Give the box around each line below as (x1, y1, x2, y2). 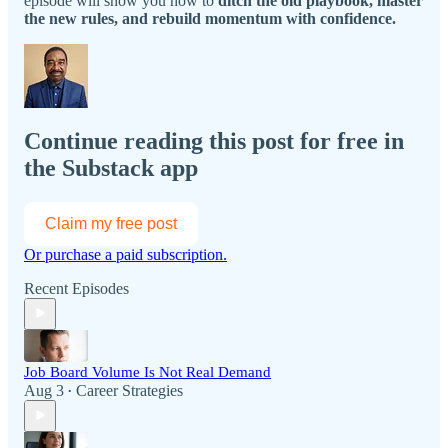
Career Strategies (76, 381, 183, 399)
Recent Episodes (24, 279, 129, 297)
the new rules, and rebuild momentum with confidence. (24, 9, 396, 27)
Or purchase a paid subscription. (24, 245, 227, 263)
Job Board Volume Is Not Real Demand (24, 363, 271, 380)
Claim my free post (45, 214, 177, 232)
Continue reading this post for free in (24, 127, 404, 154)
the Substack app (24, 154, 198, 181)
